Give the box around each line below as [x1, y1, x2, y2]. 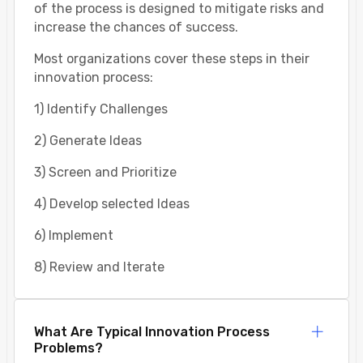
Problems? [34, 340, 103, 357]
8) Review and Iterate [34, 259, 164, 275]
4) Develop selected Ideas [34, 196, 190, 212]
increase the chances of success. [34, 19, 238, 36]
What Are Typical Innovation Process [34, 324, 270, 340]
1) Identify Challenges [34, 101, 168, 117]
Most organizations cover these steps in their [34, 51, 310, 67]
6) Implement [34, 228, 113, 244]
